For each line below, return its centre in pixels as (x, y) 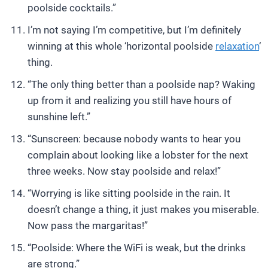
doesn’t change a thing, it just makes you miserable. (143, 209)
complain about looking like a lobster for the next (138, 155)
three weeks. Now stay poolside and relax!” (124, 171)
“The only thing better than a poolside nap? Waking (141, 84)
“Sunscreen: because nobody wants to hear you (134, 139)
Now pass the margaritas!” (88, 226)
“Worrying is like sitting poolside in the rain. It (129, 193)
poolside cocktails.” (72, 8)
